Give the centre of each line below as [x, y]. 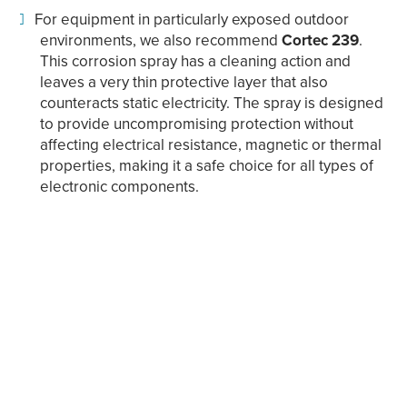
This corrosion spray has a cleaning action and [195, 61]
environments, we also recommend [160, 40]
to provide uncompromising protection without [196, 124]
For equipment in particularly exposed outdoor [191, 20]
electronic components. [119, 187]
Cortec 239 [320, 40]
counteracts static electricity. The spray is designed [211, 103]
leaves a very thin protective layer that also [184, 82]
